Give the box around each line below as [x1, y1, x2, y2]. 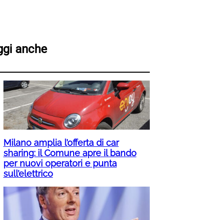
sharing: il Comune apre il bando [3, 148, 137, 159]
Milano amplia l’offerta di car [3, 137, 119, 148]
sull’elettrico [3, 168, 53, 179]
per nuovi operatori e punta [3, 158, 117, 169]
